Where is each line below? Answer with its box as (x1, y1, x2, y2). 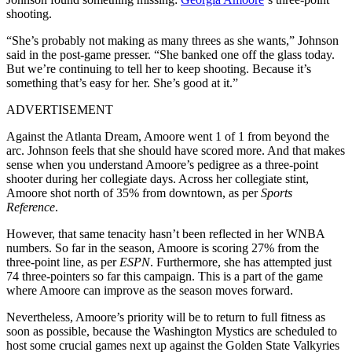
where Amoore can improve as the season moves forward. (6, 284, 293, 298)
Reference (6, 200, 55, 214)
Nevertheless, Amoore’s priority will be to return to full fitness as (6, 310, 325, 324)
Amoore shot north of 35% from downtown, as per (6, 186, 261, 200)
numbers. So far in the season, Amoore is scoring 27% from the (6, 241, 319, 255)
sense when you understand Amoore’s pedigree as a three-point (6, 158, 318, 172)
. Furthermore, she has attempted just (150, 255, 332, 269)
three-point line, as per (6, 255, 119, 269)
